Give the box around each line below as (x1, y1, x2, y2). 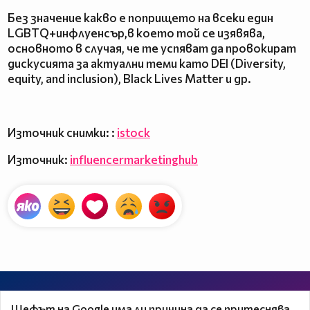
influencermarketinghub (70, 152, 198, 167)
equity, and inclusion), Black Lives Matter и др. (8, 71, 251, 86)
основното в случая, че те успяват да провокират (8, 40, 296, 55)
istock (117, 125, 150, 140)
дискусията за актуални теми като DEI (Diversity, (8, 55, 286, 71)
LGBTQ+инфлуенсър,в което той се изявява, (8, 25, 265, 40)
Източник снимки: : (8, 125, 117, 140)
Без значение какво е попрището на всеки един (8, 10, 273, 25)
